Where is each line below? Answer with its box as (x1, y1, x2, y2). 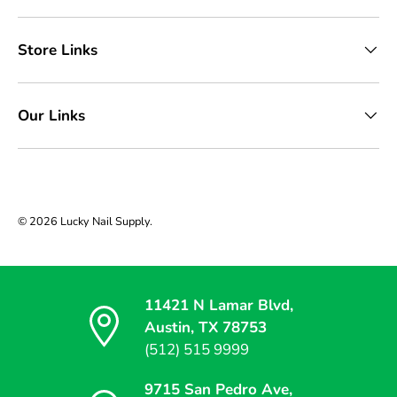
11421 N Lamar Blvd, (144, 294, 293, 315)
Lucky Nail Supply (60, 213, 150, 230)
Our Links (18, 105, 85, 126)
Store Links (18, 39, 97, 60)
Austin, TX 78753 (144, 316, 267, 338)
